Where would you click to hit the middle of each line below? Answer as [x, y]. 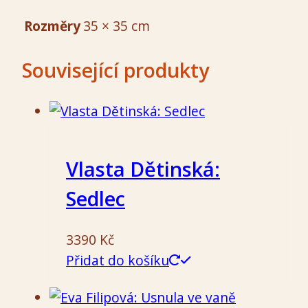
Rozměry [52, 25]
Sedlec [96, 199]
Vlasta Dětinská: [143, 169]
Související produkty [115, 69]
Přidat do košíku [118, 261]
